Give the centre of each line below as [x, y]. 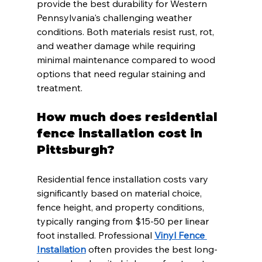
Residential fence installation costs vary [123, 179]
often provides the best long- [151, 249]
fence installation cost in [121, 134]
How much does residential [129, 117]
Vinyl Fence [180, 235]
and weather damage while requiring [117, 46]
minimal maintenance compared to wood [127, 60]
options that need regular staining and [122, 74]
